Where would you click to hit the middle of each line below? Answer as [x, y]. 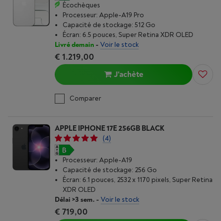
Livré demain [74, 45]
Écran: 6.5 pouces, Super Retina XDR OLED [128, 35]
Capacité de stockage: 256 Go [110, 170]
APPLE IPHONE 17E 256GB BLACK [110, 129]
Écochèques [81, 5]
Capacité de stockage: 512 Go [109, 25]
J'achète [129, 74]
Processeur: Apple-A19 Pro [103, 15]
